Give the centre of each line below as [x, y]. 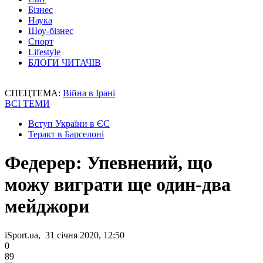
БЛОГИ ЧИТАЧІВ [65, 63]
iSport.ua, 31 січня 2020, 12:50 [65, 235]
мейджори [47, 206]
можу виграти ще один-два [118, 185]
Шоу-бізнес [51, 31]
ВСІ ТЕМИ [27, 104]
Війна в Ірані [89, 93]
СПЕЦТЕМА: [34, 93]
